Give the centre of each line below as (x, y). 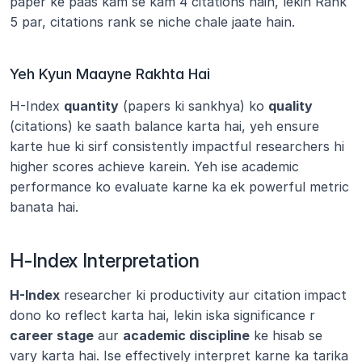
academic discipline (186, 335)
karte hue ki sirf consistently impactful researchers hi (177, 146)
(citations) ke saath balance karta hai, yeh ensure (164, 126)
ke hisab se (286, 335)
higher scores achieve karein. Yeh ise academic (154, 166)
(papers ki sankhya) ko (194, 105)
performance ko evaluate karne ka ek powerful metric (179, 186)
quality (290, 105)
